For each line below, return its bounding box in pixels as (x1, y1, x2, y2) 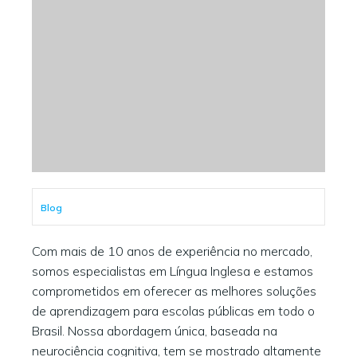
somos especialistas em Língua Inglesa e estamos (32, 263, 313, 279)
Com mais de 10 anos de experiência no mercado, (32, 243, 312, 259)
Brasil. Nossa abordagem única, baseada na (32, 323, 277, 339)
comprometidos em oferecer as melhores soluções (32, 283, 316, 299)
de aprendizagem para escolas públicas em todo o (32, 303, 315, 319)
